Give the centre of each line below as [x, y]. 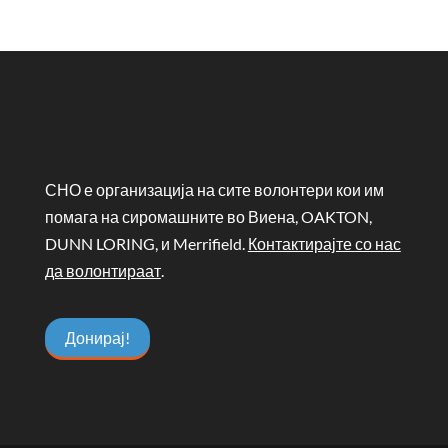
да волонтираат [102, 271]
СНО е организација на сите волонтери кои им [214, 190]
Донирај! [97, 338]
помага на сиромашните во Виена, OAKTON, [208, 217]
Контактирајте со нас [324, 244]
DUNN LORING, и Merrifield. [146, 244]
